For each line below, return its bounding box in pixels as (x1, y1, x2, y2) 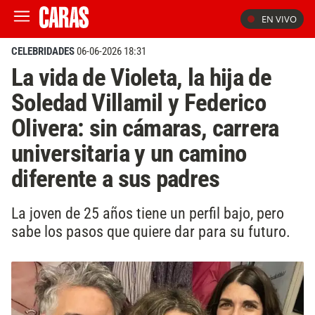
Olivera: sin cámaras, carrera (11, 113, 279, 143)
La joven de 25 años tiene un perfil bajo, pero (11, 203, 284, 222)
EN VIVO (262, 13, 297, 25)
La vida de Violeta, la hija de (11, 63, 271, 92)
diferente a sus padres (11, 164, 220, 193)
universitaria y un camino (11, 139, 247, 168)
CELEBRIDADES (11, 45, 75, 58)
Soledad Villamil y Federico (11, 88, 266, 117)
